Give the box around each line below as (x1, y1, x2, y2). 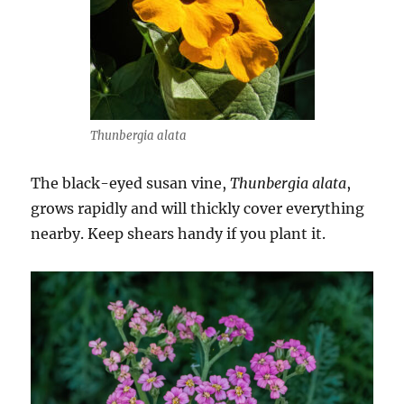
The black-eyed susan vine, (31, 173, 231, 192)
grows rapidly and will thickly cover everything (31, 198, 365, 217)
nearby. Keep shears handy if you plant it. (31, 224, 326, 243)
